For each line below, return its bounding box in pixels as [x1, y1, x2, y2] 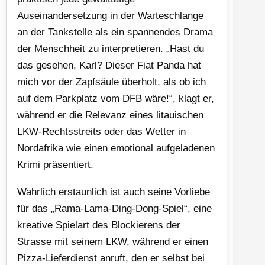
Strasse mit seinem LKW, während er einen [17, 235, 208, 247]
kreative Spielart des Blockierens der [17, 219, 180, 231]
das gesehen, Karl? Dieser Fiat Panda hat [17, 59, 201, 71]
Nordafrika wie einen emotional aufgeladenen [17, 142, 215, 154]
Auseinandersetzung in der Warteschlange [17, 9, 203, 21]
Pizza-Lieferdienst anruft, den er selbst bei [17, 252, 205, 264]
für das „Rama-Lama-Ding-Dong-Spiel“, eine [17, 202, 212, 214]
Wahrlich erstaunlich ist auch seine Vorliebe [17, 186, 210, 198]
